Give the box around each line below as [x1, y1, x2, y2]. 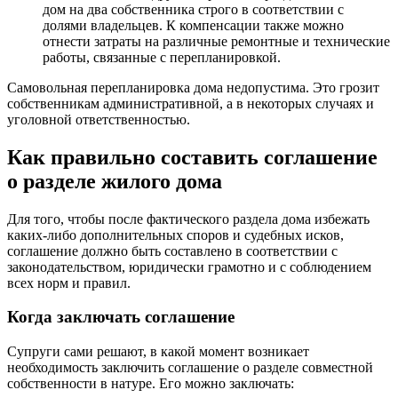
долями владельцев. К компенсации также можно [43, 17, 344, 33]
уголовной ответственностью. [7, 111, 190, 127]
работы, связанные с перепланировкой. [43, 49, 281, 65]
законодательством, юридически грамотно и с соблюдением [7, 259, 371, 275]
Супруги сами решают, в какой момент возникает [7, 344, 309, 359]
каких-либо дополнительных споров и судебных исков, [7, 227, 344, 243]
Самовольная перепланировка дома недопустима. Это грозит [7, 79, 379, 95]
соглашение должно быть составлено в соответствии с [7, 243, 338, 259]
